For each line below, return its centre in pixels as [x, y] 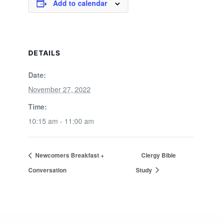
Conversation [47, 170]
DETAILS [44, 53]
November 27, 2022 [59, 89]
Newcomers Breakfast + [69, 155]
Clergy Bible [159, 155]
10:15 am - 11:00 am [61, 121]
